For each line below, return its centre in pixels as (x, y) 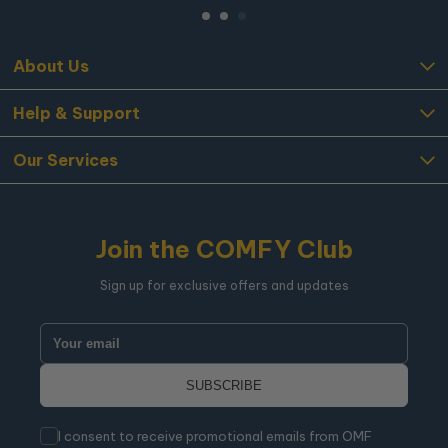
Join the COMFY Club (224, 249)
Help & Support (76, 113)
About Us (51, 66)
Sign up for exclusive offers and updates (224, 285)
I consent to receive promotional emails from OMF (215, 435)
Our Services (65, 160)
